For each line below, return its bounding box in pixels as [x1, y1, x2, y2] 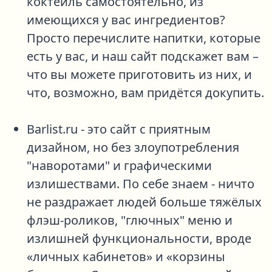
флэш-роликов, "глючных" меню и [27, 211, 233, 228]
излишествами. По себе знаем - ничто [27, 175, 254, 192]
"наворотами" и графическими [27, 157, 212, 174]
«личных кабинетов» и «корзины [27, 248, 225, 265]
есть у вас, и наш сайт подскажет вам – [27, 47, 259, 64]
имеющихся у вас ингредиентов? [27, 11, 225, 28]
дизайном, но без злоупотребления [27, 138, 239, 155]
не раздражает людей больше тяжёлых [27, 193, 262, 210]
